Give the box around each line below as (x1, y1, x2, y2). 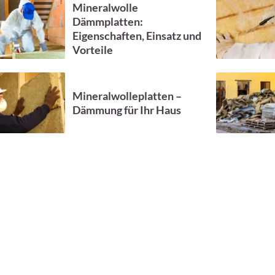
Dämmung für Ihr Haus (72, 103, 181, 117)
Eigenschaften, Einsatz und (72, 28, 201, 42)
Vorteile (72, 42, 113, 56)
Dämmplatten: (72, 14, 143, 28)
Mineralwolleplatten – (72, 88, 182, 103)
